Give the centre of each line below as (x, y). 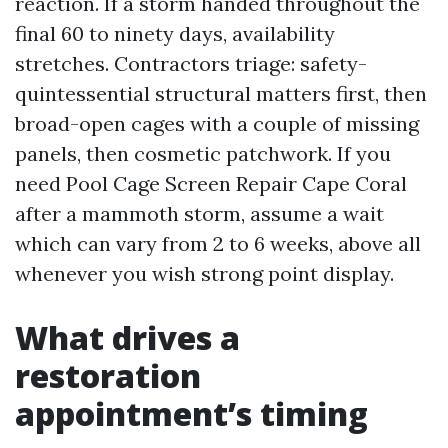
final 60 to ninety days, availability (175, 33)
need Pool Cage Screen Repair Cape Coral (211, 183)
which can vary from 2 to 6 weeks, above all (218, 243)
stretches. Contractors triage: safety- (191, 63)
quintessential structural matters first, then (221, 93)
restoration (108, 375)
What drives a (127, 337)
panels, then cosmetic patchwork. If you (203, 153)
